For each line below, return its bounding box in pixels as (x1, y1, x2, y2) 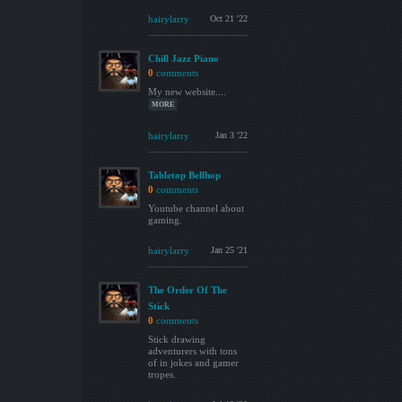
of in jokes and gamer (148, 357, 239, 368)
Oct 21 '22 (210, 13, 248, 23)
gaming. (148, 214, 182, 225)
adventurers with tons (148, 345, 237, 356)
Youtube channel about (148, 203, 244, 214)
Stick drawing (148, 334, 205, 345)
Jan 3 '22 (215, 130, 248, 140)
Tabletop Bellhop (148, 170, 221, 180)
